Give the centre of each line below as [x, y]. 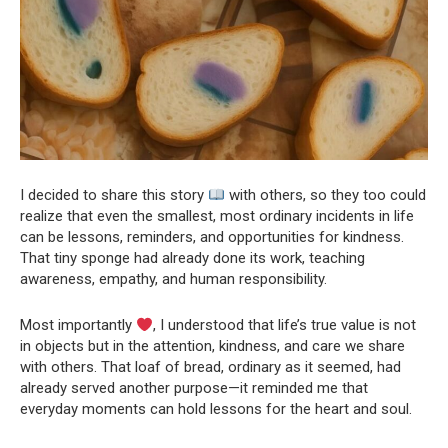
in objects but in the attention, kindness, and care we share [212, 346]
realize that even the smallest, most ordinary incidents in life [217, 216]
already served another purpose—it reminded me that [194, 388]
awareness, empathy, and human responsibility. [173, 279]
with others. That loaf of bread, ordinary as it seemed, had [210, 367]
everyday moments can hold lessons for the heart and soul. [216, 409]
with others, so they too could [326, 195]
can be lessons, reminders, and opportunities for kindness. [212, 237]
